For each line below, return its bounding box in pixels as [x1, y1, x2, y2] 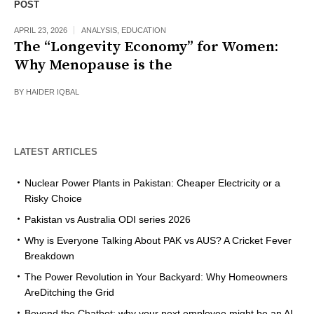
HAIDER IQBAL [26, 88, 79, 97]
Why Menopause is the [14, 56, 172, 75]
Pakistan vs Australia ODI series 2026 [25, 214, 191, 226]
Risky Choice [25, 193, 82, 205]
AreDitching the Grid [25, 287, 114, 299]
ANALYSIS [81, 26, 117, 35]
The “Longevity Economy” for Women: [14, 38, 278, 57]
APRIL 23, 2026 [14, 26, 67, 35]
